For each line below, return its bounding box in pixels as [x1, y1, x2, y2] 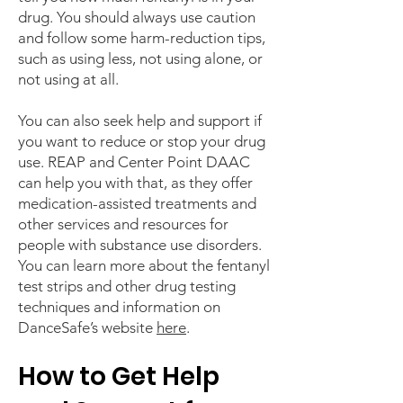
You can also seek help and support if [18, 112, 262, 130]
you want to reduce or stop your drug [18, 132, 265, 150]
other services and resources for [18, 215, 228, 233]
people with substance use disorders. [18, 236, 262, 254]
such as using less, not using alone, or [18, 49, 263, 67]
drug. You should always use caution [18, 8, 255, 26]
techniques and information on [18, 298, 220, 316]
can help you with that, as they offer [18, 174, 253, 192]
